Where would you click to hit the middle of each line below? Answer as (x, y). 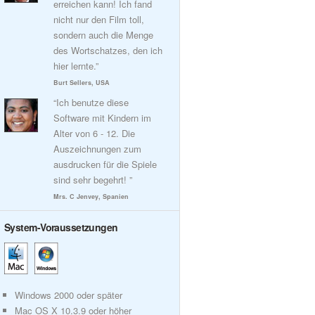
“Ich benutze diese (91, 102)
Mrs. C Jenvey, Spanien (91, 197)
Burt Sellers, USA (82, 83)
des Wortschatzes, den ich (108, 50)
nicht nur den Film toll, (99, 19)
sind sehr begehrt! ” (93, 180)
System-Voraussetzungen (61, 227)
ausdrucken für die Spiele (105, 164)
